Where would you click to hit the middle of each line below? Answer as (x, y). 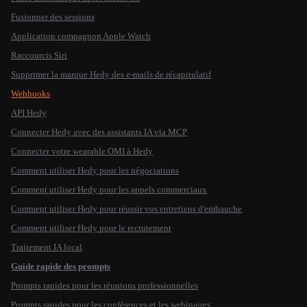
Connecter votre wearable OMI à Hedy (82, 151)
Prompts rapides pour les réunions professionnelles (105, 285)
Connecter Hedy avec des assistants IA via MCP (99, 132)
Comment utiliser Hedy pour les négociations (95, 170)
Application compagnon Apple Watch (81, 36)
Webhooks (30, 94)
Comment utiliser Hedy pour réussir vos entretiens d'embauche (126, 209)
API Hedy (29, 113)
